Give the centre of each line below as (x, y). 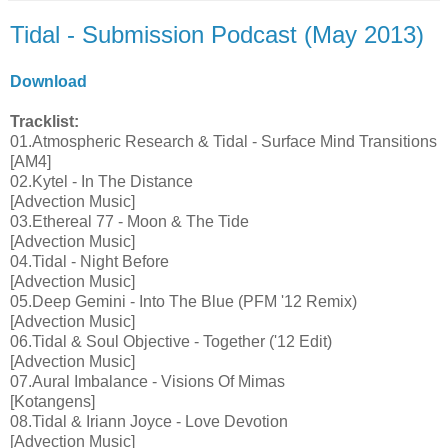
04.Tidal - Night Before (89, 262)
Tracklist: (44, 122)
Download (48, 82)
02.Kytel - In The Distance (101, 182)
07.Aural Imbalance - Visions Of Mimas (147, 382)
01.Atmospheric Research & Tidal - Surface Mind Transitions (223, 142)
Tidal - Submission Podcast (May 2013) (217, 34)
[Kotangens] (52, 402)
